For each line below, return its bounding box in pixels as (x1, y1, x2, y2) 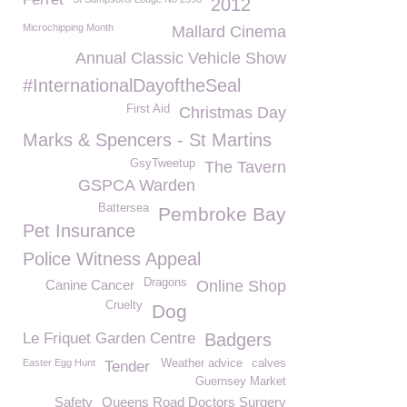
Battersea (98, 202, 149, 214)
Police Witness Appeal (23, 249, 201, 269)
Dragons (144, 276, 187, 289)
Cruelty (105, 299, 143, 312)
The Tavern (204, 158, 286, 176)
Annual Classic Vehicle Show (75, 49, 286, 67)
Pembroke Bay (158, 203, 286, 224)
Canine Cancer (45, 277, 134, 293)
